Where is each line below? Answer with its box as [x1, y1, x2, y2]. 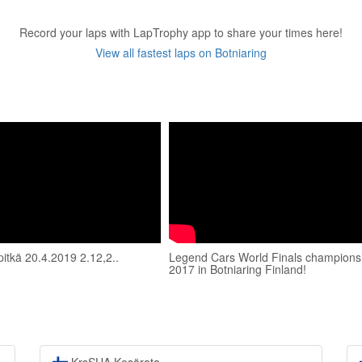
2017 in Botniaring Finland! [169, 261, 306, 277]
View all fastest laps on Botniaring [95, 44, 267, 61]
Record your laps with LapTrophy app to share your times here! [19, 24, 343, 40]
